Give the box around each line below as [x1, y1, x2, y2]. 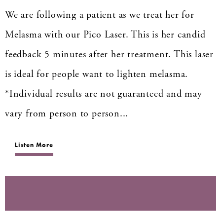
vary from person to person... [5, 107, 129, 120]
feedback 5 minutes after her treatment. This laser [5, 48, 214, 61]
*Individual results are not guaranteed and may [5, 87, 202, 100]
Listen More [15, 140, 53, 149]
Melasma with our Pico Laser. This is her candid [5, 28, 206, 41]
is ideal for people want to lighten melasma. [5, 68, 188, 80]
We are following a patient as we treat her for [5, 8, 194, 21]
